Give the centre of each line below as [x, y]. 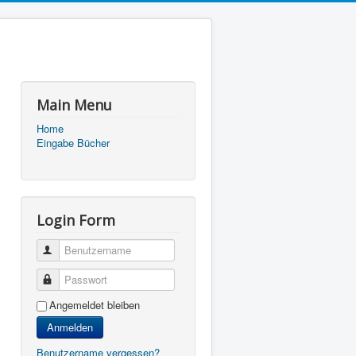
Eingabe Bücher [73, 143]
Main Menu [74, 105]
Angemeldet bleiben [95, 305]
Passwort [77, 279]
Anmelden [70, 327]
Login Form [76, 220]
